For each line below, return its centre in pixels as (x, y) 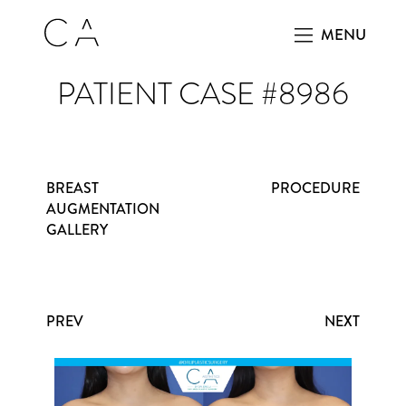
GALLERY (77, 230)
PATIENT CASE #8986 (203, 94)
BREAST (72, 188)
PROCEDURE (315, 188)
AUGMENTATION (103, 209)
